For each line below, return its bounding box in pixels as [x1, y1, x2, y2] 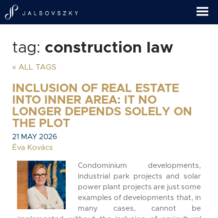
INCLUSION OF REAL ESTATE [12, 83, 179, 94]
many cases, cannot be [78, 205, 201, 212]
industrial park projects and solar [78, 173, 201, 180]
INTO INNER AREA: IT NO [12, 94, 157, 106]
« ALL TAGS [12, 63, 56, 71]
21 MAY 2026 [12, 133, 57, 141]
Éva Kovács [12, 144, 53, 151]
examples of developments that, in [78, 194, 201, 201]
